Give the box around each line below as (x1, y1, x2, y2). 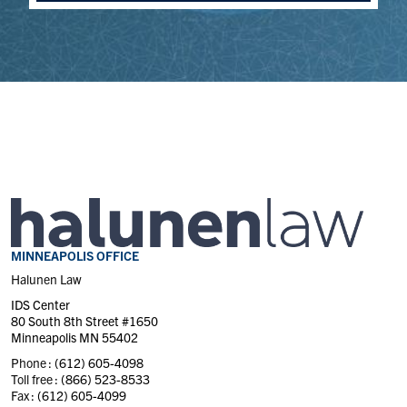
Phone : (11, 354, 55, 372)
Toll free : (11, 371, 61, 388)
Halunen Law (11, 271, 82, 288)
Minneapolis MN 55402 (11, 329, 138, 346)
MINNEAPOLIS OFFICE (11, 247, 139, 264)
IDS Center (11, 296, 70, 313)
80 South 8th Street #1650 (11, 313, 158, 330)
